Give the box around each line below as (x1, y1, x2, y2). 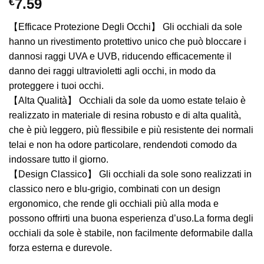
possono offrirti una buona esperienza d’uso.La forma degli (9, 213, 253, 224)
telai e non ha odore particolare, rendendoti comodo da (9, 140, 237, 150)
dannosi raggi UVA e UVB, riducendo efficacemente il (9, 51, 232, 62)
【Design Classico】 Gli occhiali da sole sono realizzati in (9, 169, 252, 180)
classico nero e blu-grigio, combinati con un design (9, 184, 220, 194)
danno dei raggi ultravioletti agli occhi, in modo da (9, 66, 216, 77)
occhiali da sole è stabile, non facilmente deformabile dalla (9, 228, 253, 239)
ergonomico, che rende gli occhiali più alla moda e (9, 199, 219, 209)
